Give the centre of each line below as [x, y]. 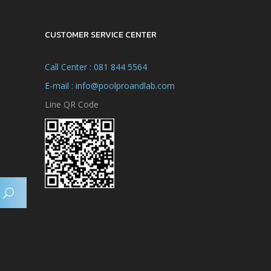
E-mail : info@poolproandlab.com [109, 86]
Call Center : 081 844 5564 [96, 67]
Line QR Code [71, 105]
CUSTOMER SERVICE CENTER [100, 35]
